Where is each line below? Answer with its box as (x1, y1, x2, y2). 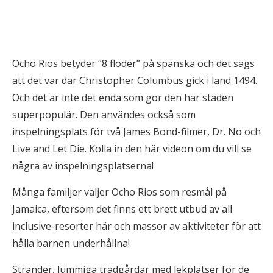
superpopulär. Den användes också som (12, 108, 196, 121)
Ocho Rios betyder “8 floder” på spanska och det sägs (12, 57, 255, 70)
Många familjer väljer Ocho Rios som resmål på (12, 185, 227, 199)
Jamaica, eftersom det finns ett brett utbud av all (12, 202, 232, 216)
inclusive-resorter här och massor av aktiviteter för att (12, 219, 261, 233)
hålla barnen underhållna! (12, 236, 130, 250)
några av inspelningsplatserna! (12, 159, 154, 172)
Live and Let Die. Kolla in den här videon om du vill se (12, 142, 252, 155)
